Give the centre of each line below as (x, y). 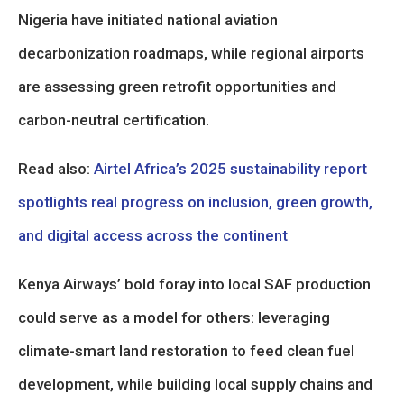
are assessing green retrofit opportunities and (177, 87)
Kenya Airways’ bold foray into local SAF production (194, 284)
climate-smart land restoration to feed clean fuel (186, 351)
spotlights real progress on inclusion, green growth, (195, 202)
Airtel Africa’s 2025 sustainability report (230, 169)
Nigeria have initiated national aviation (148, 20)
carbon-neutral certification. (114, 120)
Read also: (56, 169)
